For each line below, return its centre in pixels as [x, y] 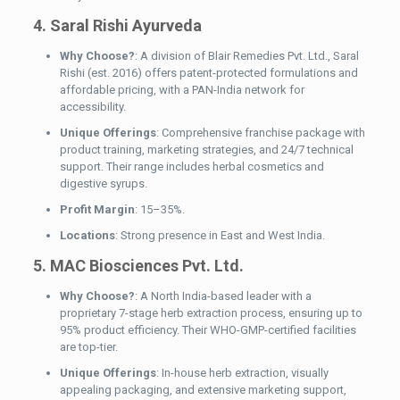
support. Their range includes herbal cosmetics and [192, 167]
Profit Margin [97, 210]
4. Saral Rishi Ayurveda [117, 26]
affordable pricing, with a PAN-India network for [182, 90]
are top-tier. [88, 347]
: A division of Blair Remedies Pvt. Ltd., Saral [246, 56]
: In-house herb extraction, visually [242, 373]
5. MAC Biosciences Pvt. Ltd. [138, 266]
